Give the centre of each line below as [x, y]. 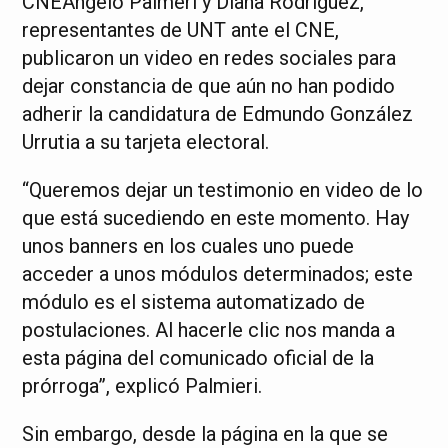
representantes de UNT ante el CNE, [181, 30]
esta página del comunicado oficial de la [198, 358]
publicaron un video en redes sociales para [209, 58]
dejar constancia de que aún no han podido [209, 86]
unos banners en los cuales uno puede [188, 246]
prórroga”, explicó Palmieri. [142, 386]
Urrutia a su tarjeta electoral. [146, 142]
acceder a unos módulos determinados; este [218, 274]
